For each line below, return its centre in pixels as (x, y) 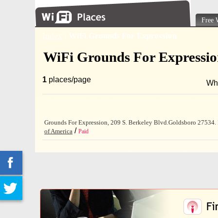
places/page (69, 80)
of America (58, 131)
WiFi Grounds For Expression (123, 36)
